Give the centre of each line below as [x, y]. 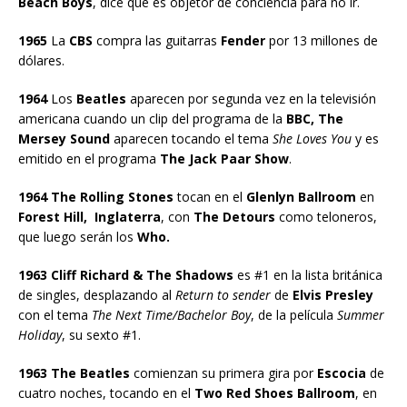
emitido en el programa [87, 158]
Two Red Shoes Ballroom [275, 392]
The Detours [234, 216]
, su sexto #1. [101, 334]
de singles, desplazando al [97, 294]
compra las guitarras [157, 40]
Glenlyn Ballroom [301, 196]
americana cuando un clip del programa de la [150, 118]
